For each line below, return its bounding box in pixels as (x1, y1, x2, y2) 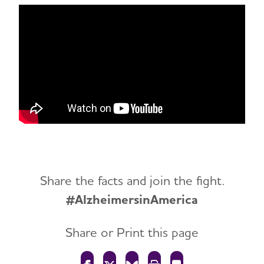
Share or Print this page (65, 225, 199, 240)
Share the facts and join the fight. (39, 173, 225, 188)
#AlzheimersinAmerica (66, 192, 198, 207)
